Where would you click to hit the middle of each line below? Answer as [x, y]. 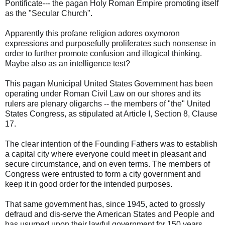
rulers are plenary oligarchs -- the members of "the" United [108, 104]
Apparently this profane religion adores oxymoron [92, 33]
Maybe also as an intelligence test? [68, 64]
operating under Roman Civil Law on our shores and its [103, 94]
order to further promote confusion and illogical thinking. [103, 53]
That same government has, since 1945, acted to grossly [105, 204]
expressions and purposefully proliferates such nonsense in [110, 43]
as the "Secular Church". [49, 13]
